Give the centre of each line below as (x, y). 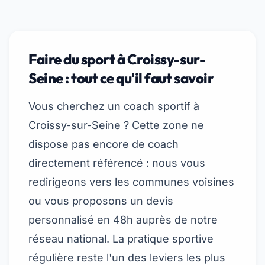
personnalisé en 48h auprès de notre (123, 220)
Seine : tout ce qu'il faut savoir (121, 78)
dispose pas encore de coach (104, 144)
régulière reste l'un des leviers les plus (127, 258)
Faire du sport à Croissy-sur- (117, 59)
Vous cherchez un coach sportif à (114, 106)
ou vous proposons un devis (101, 201)
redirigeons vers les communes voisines (131, 182)
